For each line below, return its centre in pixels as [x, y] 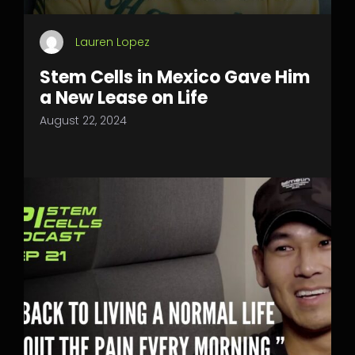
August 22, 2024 [83, 120]
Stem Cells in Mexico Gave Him [175, 77]
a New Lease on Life [124, 98]
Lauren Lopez [113, 42]
